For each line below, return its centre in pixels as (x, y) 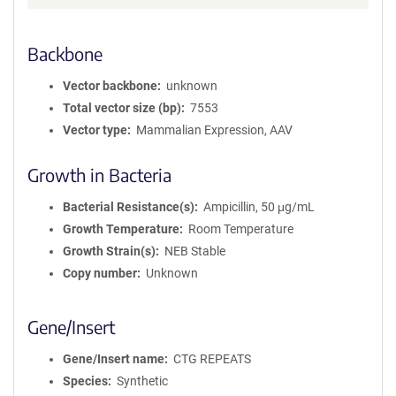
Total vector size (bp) (122, 108)
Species (85, 381)
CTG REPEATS (212, 359)
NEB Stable (194, 251)
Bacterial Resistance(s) (129, 207)
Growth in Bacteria (99, 175)
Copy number (100, 273)
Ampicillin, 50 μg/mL (259, 207)
